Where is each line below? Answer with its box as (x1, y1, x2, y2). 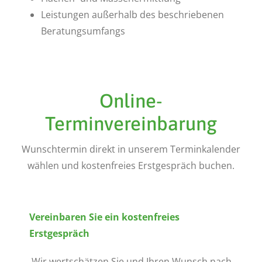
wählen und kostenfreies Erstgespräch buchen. (27, 159, 235, 172)
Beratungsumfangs (40, 25, 125, 37)
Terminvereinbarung (45, 112, 217, 135)
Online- (99, 89, 163, 112)
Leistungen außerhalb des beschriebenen (40, 8, 224, 21)
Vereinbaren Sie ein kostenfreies (29, 211, 180, 223)
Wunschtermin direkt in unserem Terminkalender (22, 143, 240, 156)
